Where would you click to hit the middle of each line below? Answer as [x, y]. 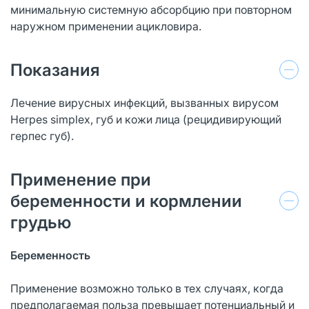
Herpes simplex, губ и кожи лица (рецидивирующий [146, 119]
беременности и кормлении [126, 201]
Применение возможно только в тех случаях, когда [147, 288]
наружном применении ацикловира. [106, 26]
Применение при [81, 179]
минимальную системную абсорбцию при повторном [151, 9]
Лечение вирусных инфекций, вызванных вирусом [144, 102]
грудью [41, 222]
